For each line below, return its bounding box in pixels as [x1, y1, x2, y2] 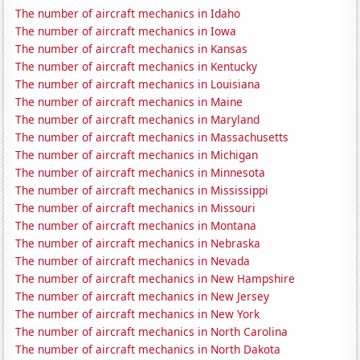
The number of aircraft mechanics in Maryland [15, 112, 260, 128]
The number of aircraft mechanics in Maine [15, 94, 243, 110]
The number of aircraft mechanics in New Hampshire [15, 271, 296, 287]
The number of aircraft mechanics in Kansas [15, 41, 248, 57]
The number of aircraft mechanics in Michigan [15, 147, 259, 163]
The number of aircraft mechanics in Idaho [15, 6, 241, 22]
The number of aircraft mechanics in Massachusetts [15, 129, 289, 145]
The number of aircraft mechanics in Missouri [15, 200, 256, 216]
